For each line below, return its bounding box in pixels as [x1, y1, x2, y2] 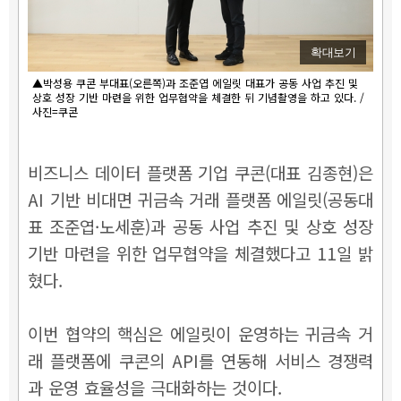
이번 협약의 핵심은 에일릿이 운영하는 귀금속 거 [28, 320, 373, 346]
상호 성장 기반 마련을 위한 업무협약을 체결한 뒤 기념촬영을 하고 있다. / [32, 89, 364, 105]
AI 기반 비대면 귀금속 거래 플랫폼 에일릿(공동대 [28, 186, 373, 211]
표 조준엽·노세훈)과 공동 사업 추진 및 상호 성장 [28, 213, 373, 238]
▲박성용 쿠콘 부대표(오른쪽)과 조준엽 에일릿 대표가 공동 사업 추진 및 [32, 74, 358, 90]
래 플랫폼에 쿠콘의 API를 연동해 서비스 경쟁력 [28, 347, 373, 372]
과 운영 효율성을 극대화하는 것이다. [28, 374, 287, 399]
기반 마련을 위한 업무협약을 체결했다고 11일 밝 [28, 240, 373, 265]
